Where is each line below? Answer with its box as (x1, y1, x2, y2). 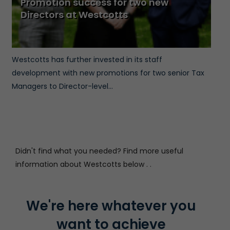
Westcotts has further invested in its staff (11, 54, 162, 65)
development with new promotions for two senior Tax (11, 68, 204, 79)
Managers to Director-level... (11, 81, 113, 92)
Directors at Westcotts (21, 8, 128, 22)
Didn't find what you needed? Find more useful (15, 146, 183, 157)
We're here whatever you (26, 197, 196, 216)
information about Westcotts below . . (15, 159, 151, 170)
